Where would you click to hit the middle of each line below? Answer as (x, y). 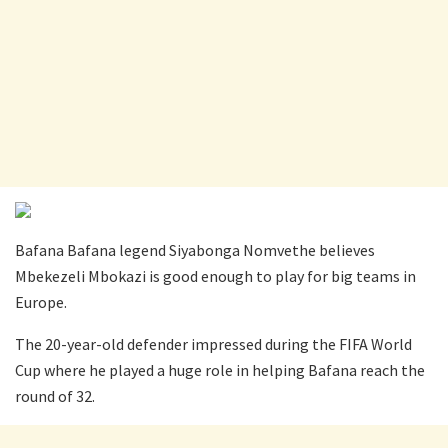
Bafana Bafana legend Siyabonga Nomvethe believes (195, 250)
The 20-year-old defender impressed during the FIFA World (213, 344)
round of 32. (55, 396)
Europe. (41, 302)
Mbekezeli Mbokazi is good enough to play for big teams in (215, 276)
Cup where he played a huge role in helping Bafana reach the (220, 370)
